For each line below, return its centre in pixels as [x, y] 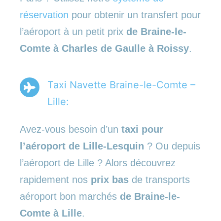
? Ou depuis [172, 146]
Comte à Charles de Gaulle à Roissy [104, 48]
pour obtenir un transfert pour [135, 15]
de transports [159, 179]
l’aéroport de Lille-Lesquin [82, 146]
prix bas [110, 179]
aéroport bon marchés [70, 196]
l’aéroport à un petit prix [73, 31]
